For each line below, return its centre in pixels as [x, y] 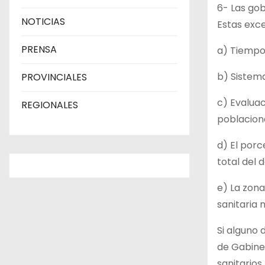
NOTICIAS [43, 22]
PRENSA [39, 50]
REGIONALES [50, 105]
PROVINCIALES [54, 77]
